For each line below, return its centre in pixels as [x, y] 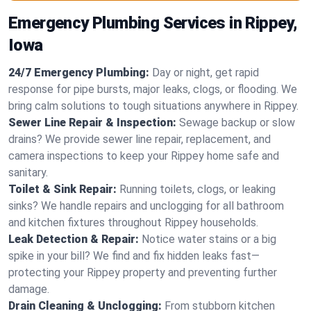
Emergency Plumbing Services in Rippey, [153, 23]
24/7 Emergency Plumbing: [79, 73]
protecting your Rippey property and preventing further [143, 272]
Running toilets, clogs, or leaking [197, 189]
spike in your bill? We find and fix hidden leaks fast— [134, 256]
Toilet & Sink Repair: [62, 189]
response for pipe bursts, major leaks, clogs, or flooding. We [153, 89]
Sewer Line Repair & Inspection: [92, 123]
